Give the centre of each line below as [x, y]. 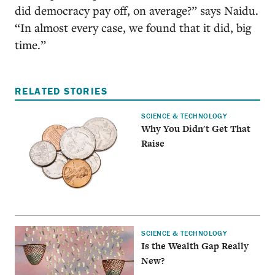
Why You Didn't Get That [196, 128]
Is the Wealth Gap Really [195, 246]
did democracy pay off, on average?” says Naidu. [137, 10]
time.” [30, 45]
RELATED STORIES [61, 91]
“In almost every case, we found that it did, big [133, 27]
